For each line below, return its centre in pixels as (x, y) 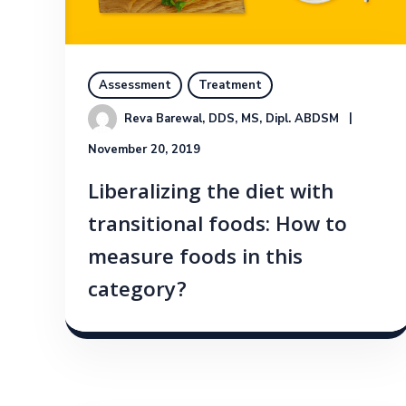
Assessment (135, 86)
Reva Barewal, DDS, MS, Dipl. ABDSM (232, 119)
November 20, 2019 (144, 150)
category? (137, 293)
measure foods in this (195, 260)
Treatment (230, 86)
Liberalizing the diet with (211, 195)
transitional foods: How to (217, 227)
